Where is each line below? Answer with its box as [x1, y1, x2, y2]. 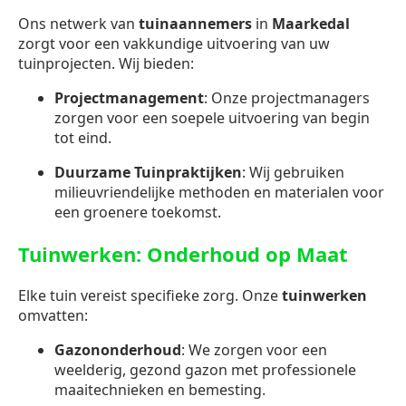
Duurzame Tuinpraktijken [54, 161, 242, 182]
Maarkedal [272, 13, 350, 34]
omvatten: [18, 304, 88, 325]
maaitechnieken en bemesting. [54, 379, 266, 400]
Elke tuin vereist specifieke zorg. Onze [18, 285, 282, 305]
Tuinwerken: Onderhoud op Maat [18, 239, 348, 267]
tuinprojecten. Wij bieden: [18, 53, 194, 73]
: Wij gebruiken [242, 161, 344, 182]
